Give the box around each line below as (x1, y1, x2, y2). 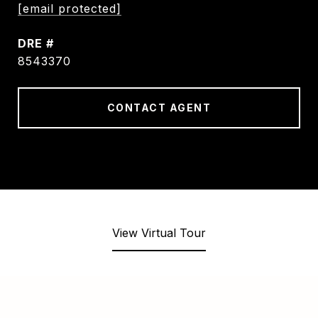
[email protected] (18, 1, 121, 16)
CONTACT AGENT (106, 102, 212, 114)
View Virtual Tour (112, 226, 206, 240)
